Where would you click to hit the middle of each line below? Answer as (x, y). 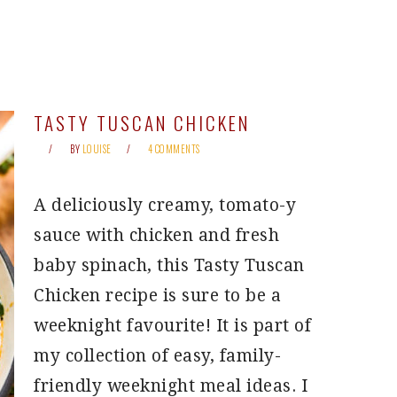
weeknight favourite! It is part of (172, 326)
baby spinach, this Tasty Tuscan (169, 265)
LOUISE (97, 149)
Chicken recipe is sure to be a (157, 296)
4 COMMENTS (174, 149)
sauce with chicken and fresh (156, 235)
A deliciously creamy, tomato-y (165, 205)
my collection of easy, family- (157, 356)
